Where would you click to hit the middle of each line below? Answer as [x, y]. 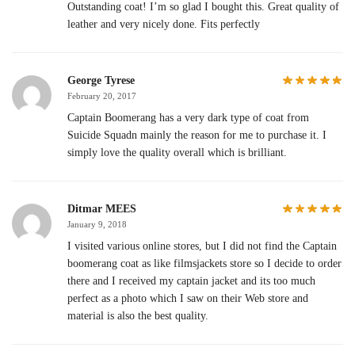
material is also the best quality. [138, 315]
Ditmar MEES [102, 208]
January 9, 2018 [97, 224]
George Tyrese [101, 80]
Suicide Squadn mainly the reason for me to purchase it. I [197, 135]
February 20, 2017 [102, 95]
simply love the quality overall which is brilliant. [177, 152]
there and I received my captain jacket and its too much [191, 281]
